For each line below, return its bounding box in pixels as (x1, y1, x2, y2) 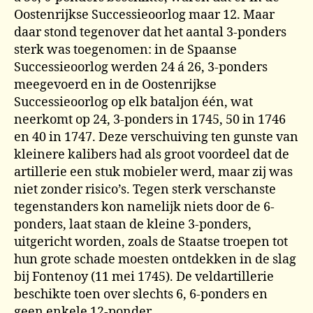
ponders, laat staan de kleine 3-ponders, (14, 216, 252, 233)
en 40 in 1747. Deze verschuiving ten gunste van (14, 129, 298, 145)
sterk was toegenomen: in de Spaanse (14, 41, 237, 58)
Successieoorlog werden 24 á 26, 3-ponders (14, 59, 268, 75)
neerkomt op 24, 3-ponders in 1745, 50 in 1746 (14, 111, 286, 128)
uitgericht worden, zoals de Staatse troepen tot (14, 233, 288, 250)
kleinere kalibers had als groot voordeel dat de (14, 146, 289, 163)
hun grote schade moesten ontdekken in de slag (14, 251, 296, 268)
